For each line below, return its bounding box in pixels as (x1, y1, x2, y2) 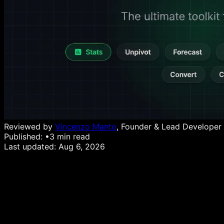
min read (54, 131, 90, 141)
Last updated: (4, 141, 58, 151)
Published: (4, 131, 45, 141)
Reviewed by (4, 121, 55, 131)
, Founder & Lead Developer (116, 121, 221, 131)
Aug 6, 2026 (58, 141, 105, 151)
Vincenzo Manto (55, 121, 116, 131)
